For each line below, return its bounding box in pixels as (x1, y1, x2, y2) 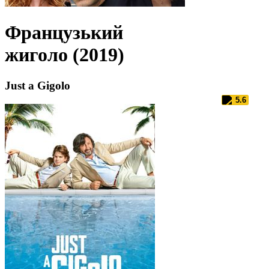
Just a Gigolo (5, 79, 70, 92)
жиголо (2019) (5, 44, 124, 66)
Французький (5, 22, 123, 44)
